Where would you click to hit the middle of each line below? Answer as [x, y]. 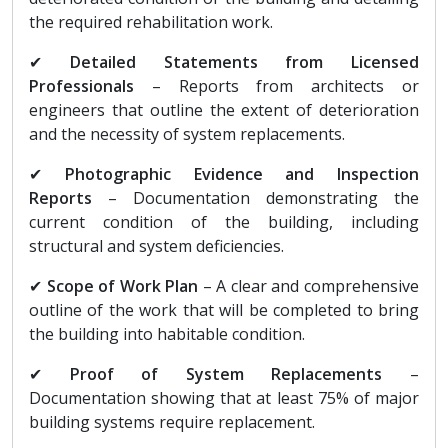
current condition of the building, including [224, 221]
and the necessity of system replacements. [187, 133]
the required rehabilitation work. [151, 21]
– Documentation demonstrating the [255, 197]
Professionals [81, 85]
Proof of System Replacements [226, 373]
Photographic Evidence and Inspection [241, 173]
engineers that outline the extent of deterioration [224, 109]
